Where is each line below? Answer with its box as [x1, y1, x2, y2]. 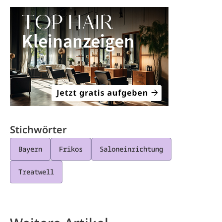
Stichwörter [10, 122, 67, 136]
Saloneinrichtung [100, 144, 163, 154]
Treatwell [18, 166, 54, 176]
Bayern [18, 144, 42, 154]
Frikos [59, 144, 83, 154]
